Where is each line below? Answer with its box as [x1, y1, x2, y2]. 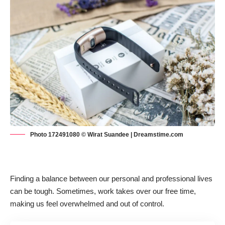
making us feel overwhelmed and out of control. [10, 199, 164, 208]
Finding [10, 174, 36, 183]
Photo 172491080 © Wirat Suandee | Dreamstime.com [30, 131, 183, 139]
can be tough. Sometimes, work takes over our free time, [10, 187, 196, 196]
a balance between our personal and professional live [36, 174, 208, 183]
